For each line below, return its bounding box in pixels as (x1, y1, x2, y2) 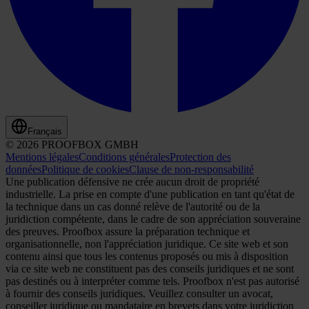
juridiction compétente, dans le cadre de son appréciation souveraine (6, 213, 301, 226)
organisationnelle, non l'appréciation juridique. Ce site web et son (6, 238, 288, 250)
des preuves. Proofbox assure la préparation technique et (6, 226, 250, 238)
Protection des (170, 151, 231, 163)
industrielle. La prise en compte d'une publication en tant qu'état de (6, 188, 295, 201)
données (6, 163, 41, 176)
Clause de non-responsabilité (129, 163, 254, 176)
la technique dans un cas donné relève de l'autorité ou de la (6, 201, 260, 213)
